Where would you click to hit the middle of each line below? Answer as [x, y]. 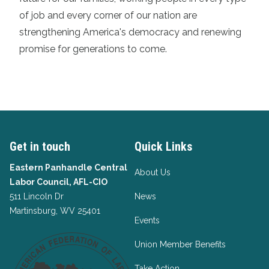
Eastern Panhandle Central [68, 167]
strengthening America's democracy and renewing [130, 32]
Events [147, 220]
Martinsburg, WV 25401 [55, 210]
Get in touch [40, 146]
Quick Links [163, 146]
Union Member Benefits [180, 244]
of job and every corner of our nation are [108, 15]
